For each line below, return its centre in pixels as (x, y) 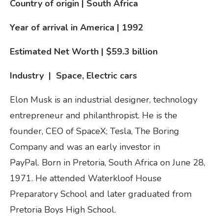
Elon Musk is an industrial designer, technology (104, 100)
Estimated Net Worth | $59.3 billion (84, 52)
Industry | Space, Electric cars (73, 76)
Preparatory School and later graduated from (101, 194)
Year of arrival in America (62, 28)
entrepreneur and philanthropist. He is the (94, 116)
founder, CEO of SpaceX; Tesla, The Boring (95, 131)
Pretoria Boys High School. (64, 210)
